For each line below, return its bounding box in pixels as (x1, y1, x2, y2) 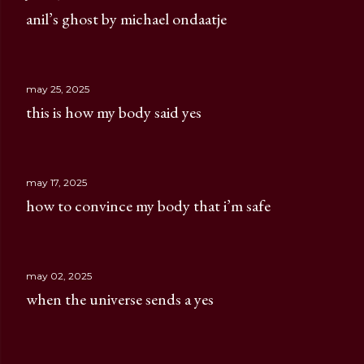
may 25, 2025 (26, 83, 89, 95)
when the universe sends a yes (26, 288, 214, 310)
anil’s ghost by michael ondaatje (26, 8, 227, 29)
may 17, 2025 (26, 176, 87, 188)
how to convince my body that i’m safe (26, 195, 271, 216)
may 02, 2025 (26, 270, 92, 282)
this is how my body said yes (26, 102, 201, 123)
